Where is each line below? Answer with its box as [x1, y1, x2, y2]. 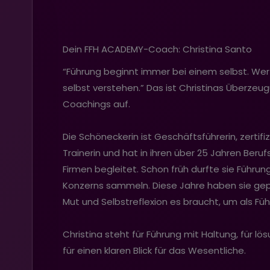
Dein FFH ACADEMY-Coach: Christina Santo [63, 43, 252, 56]
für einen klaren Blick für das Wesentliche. [63, 244, 246, 257]
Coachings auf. [63, 98, 130, 111]
